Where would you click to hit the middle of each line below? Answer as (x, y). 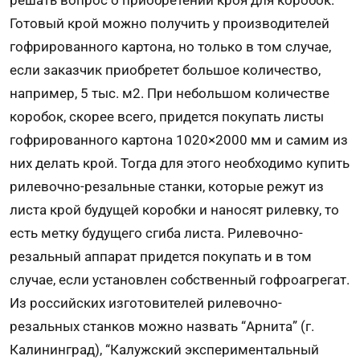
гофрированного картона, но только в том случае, (170, 46)
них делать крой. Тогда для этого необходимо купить (180, 163)
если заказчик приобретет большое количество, (165, 70)
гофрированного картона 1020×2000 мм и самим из (179, 139)
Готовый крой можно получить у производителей (170, 23)
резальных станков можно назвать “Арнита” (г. (162, 326)
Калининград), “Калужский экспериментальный (164, 349)
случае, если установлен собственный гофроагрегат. (180, 279)
